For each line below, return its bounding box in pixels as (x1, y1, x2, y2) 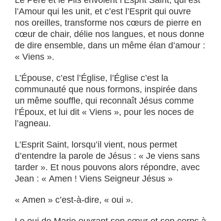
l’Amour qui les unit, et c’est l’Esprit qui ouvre (15, 6, 191, 16)
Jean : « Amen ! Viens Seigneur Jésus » (15, 174, 173, 184)
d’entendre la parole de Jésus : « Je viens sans (15, 151, 200, 161)
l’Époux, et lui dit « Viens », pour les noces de (15, 107, 194, 117)
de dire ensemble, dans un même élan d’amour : (15, 40, 205, 50)
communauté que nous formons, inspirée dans (15, 84, 197, 94)
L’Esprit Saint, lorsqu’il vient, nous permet (15, 140, 177, 149)
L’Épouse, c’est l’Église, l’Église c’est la (15, 73, 168, 83)
